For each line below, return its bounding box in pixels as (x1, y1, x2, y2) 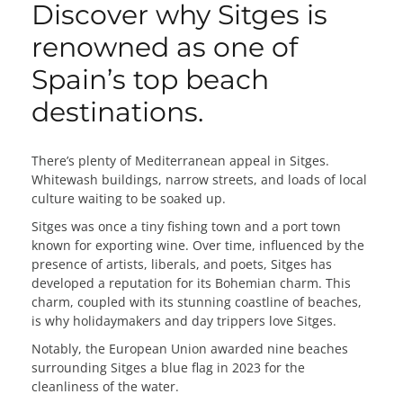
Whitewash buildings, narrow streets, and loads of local (31, 171, 367, 189)
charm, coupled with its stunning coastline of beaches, (31, 293, 362, 311)
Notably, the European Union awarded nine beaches (31, 340, 348, 358)
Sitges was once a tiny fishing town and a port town (31, 218, 341, 236)
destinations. (31, 95, 203, 130)
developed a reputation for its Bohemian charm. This (31, 274, 351, 292)
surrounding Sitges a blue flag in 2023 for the (31, 359, 305, 377)
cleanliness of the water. (31, 378, 179, 396)
